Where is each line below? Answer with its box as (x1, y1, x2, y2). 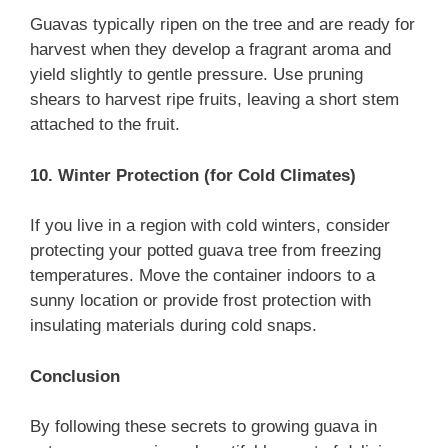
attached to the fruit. (30, 115, 180, 135)
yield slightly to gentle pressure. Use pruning (30, 65, 363, 85)
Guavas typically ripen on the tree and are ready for (30, 15, 415, 35)
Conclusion (30, 366, 120, 386)
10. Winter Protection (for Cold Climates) (30, 165, 356, 185)
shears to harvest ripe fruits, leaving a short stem (30, 90, 399, 110)
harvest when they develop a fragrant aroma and (30, 40, 391, 60)
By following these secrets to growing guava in (30, 417, 377, 437)
